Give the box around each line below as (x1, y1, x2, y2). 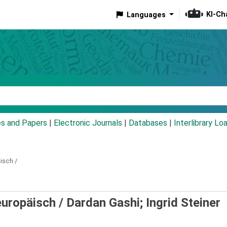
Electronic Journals (54, 118, 122, 128)
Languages (126, 10, 166, 19)
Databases (129, 118, 167, 128)
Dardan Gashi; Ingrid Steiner (66, 196, 220, 210)
